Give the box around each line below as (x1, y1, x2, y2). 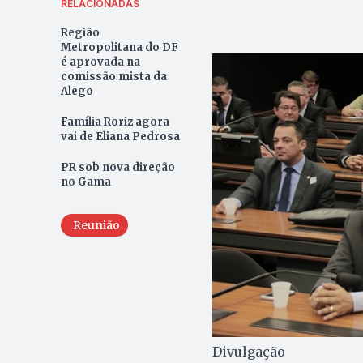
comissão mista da (60, 69, 167, 83)
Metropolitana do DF (60, 40, 178, 54)
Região (60, 25, 100, 40)
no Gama (60, 174, 111, 189)
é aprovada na (60, 54, 140, 69)
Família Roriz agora (60, 114, 169, 129)
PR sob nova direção (60, 160, 175, 174)
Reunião (72, 217, 120, 233)
